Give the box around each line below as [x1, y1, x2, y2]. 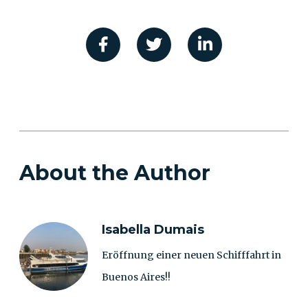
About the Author [19, 159, 210, 186]
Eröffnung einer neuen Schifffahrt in [102, 248, 281, 261]
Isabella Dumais [102, 221, 204, 237]
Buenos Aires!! [102, 270, 170, 283]
